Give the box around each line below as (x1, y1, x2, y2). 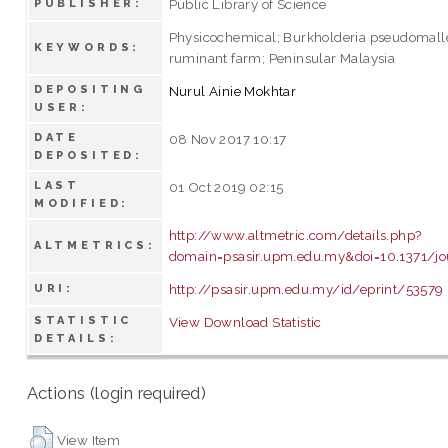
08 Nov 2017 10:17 (168, 130, 287, 147)
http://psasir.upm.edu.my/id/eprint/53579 (168, 280, 444, 297)
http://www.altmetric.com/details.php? (168, 226, 422, 243)
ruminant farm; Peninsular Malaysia (168, 49, 396, 66)
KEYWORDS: (33, 40, 141, 54)
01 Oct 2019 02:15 (168, 178, 284, 195)
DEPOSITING (33, 82, 147, 96)
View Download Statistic (168, 313, 322, 330)
